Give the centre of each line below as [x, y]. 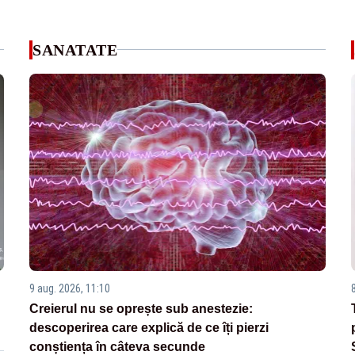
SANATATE [75, 50]
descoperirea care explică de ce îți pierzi [149, 328]
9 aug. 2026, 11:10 [70, 289]
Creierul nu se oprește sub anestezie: [141, 309]
